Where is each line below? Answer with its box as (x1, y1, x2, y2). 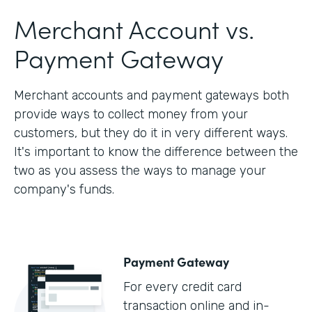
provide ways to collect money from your (14, 107, 248, 123)
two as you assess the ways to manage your (14, 163, 266, 179)
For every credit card (123, 279, 242, 295)
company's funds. (14, 182, 114, 198)
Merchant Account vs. (14, 10, 254, 47)
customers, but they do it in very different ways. (14, 125, 288, 141)
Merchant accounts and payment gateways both (14, 88, 289, 104)
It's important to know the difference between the (14, 144, 298, 160)
